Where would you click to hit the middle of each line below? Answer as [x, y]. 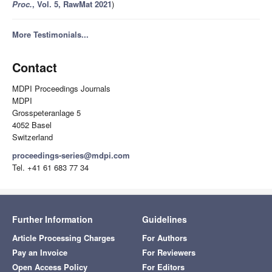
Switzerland [32, 137]
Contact [35, 67]
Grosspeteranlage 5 [46, 113]
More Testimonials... [50, 35]
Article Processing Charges [63, 238]
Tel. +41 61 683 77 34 [50, 168]
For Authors [165, 238]
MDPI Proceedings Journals [61, 89]
